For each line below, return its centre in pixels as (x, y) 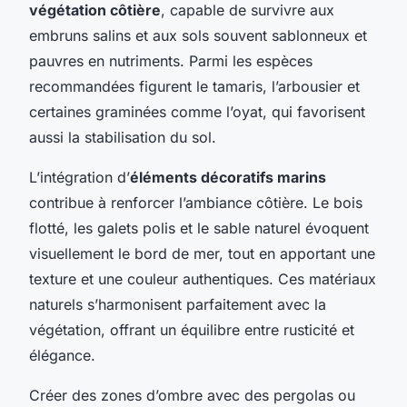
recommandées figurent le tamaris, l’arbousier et (194, 86)
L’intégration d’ (79, 177)
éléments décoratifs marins (228, 177)
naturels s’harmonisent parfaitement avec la (178, 304)
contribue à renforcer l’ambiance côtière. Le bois (196, 202)
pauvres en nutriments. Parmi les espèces (171, 60)
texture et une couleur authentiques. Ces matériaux (203, 278)
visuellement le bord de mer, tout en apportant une (202, 253)
